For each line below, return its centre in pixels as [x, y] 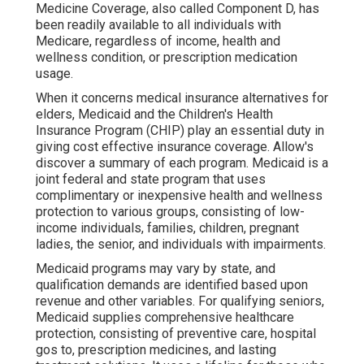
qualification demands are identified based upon [172, 285]
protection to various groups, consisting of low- [170, 212]
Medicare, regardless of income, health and [158, 41]
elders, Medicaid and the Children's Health [154, 115]
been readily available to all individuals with [158, 25]
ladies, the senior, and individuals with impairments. [181, 245]
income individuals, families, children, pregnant [167, 228]
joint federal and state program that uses [151, 180]
